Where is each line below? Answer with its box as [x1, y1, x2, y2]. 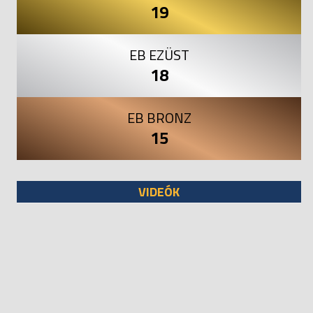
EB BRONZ [126, 107, 191, 129]
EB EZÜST [129, 44, 189, 66]
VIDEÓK [138, 182, 180, 202]
